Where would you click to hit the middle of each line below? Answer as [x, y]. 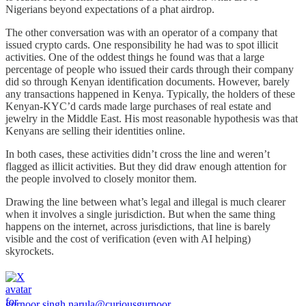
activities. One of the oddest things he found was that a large [135, 57]
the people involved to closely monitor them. [101, 179]
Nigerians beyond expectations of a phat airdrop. [110, 10]
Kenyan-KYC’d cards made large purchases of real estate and [138, 107]
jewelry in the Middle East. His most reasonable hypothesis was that [152, 119]
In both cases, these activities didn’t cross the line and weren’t [138, 154]
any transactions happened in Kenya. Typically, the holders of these [150, 94]
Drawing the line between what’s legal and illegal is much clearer [145, 202]
